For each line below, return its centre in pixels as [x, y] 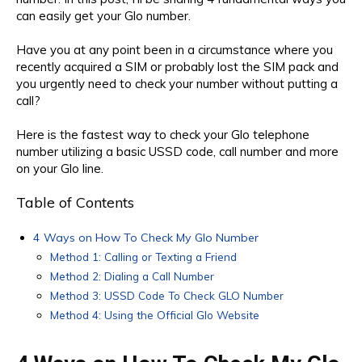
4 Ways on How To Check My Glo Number [146, 237]
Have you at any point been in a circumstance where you [175, 49]
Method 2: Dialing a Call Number [132, 276]
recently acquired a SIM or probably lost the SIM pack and [177, 66]
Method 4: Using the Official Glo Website [155, 314]
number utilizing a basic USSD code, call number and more [177, 151]
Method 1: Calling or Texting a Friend [143, 256]
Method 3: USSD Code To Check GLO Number [167, 295]
